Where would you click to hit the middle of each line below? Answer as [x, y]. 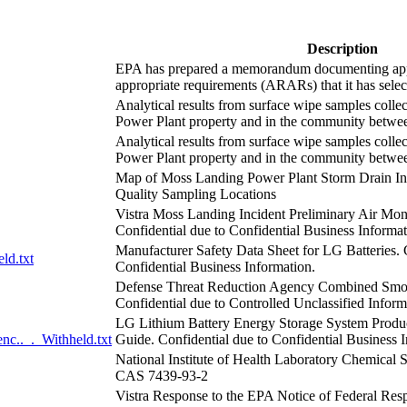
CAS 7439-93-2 [162, 375]
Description [342, 48]
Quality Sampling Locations [196, 194]
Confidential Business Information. [215, 266]
